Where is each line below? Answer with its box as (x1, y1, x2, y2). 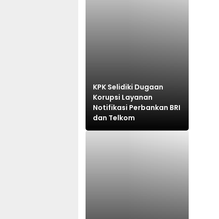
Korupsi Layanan (93, 92, 153, 102)
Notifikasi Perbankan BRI (93, 102, 180, 112)
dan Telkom (93, 112, 135, 123)
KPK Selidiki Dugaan (93, 82, 163, 92)
